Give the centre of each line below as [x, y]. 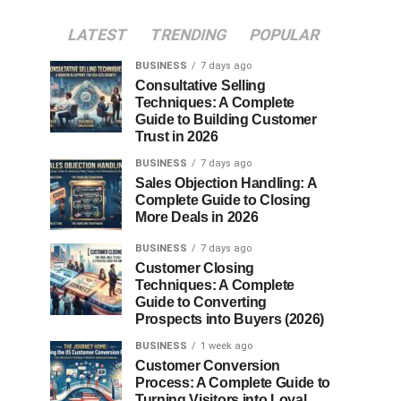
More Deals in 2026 [197, 217]
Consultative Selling [200, 85]
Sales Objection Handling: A [226, 183]
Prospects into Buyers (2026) [230, 319]
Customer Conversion [208, 366]
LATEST [97, 35]
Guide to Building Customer [226, 119]
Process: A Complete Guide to [233, 383]
